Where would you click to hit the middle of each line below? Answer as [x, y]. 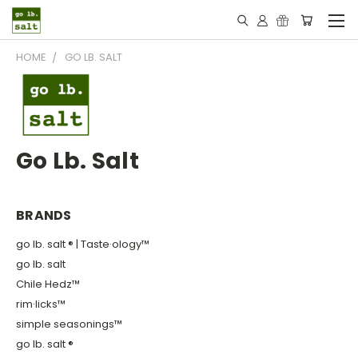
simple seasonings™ [69, 324]
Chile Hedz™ [48, 284]
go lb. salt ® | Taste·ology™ [83, 244]
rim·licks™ [41, 304]
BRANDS [44, 215]
